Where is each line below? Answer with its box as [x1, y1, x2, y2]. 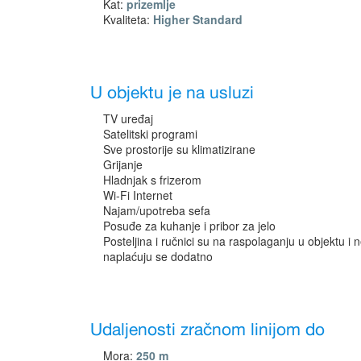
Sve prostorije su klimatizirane [103, 140, 255, 157]
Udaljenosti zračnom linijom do [90, 316, 325, 344]
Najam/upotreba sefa [103, 201, 210, 218]
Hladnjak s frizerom [103, 171, 201, 188]
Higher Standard [153, 10, 243, 27]
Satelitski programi [103, 125, 197, 142]
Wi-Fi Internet [103, 186, 172, 203]
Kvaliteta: [103, 10, 153, 27]
